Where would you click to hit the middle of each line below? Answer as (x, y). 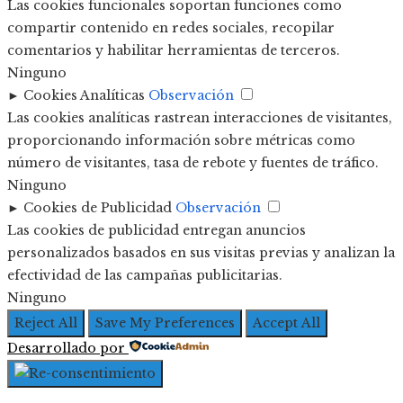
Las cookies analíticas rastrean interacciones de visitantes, (200, 117)
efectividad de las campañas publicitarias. (145, 275)
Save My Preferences (165, 322)
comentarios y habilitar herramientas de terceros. (174, 50)
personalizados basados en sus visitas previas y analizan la (201, 252)
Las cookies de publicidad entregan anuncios (157, 230)
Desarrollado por (66, 348)
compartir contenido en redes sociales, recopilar (171, 27)
